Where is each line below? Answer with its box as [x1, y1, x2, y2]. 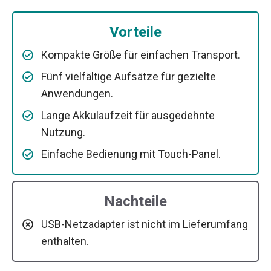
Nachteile [104, 193, 167, 211]
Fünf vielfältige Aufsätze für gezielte [41, 70, 216, 83]
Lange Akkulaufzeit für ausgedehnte [41, 109, 215, 122]
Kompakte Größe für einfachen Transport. [41, 48, 240, 62]
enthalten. [41, 235, 89, 248]
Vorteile [109, 24, 162, 41]
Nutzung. [41, 126, 85, 139]
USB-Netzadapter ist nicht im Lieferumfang [41, 218, 248, 231]
